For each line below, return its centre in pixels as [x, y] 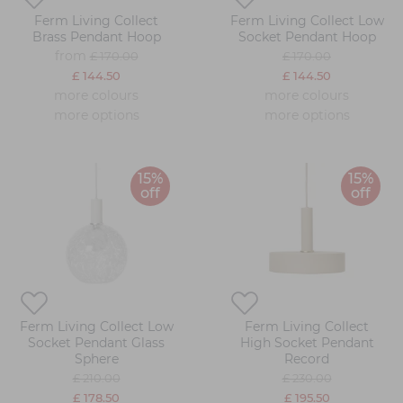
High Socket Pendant [307, 343]
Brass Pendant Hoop [96, 37]
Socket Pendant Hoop [307, 37]
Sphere [96, 359]
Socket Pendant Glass [96, 343]
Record [307, 359]
